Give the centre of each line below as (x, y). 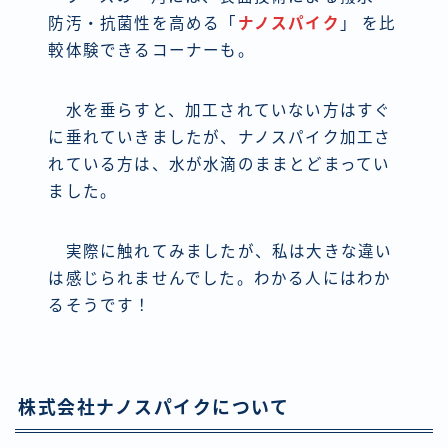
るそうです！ (100, 305)
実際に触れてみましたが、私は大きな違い (220, 251)
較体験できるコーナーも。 (151, 50)
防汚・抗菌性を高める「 (143, 23)
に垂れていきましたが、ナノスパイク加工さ (220, 137)
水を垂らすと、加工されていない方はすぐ (220, 110)
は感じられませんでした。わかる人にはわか (220, 278)
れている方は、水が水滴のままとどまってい (219, 164)
